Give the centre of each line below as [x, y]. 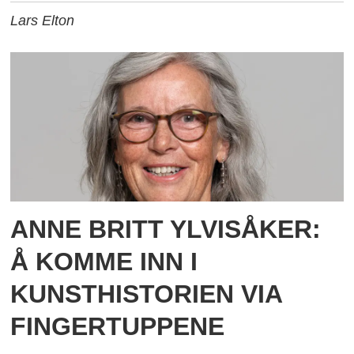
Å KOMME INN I [104, 261]
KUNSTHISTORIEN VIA [147, 294]
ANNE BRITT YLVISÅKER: [166, 229]
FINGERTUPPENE [118, 326]
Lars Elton [43, 21]
